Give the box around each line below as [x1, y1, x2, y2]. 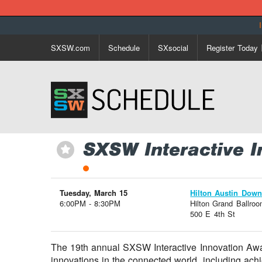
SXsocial [158, 42, 188, 53]
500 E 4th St [190, 208, 235, 219]
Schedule [108, 42, 140, 53]
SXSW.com [51, 42, 90, 53]
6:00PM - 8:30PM [60, 197, 121, 209]
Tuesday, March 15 [60, 187, 128, 198]
